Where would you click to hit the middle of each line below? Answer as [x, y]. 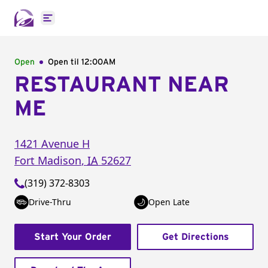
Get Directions [195, 237]
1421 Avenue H [52, 144]
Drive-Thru [50, 202]
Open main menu [86, 24]
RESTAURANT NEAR [122, 85]
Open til [65, 62]
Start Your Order [73, 237]
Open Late [169, 202]
